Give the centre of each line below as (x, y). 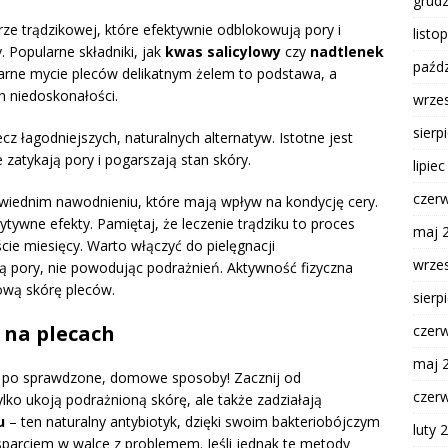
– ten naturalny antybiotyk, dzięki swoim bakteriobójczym (192, 422)
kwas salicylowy (223, 52)
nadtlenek (347, 52)
